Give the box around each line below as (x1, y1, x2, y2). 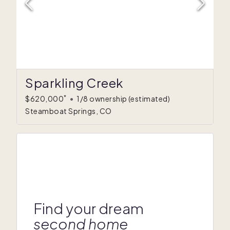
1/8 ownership (76, 94, 127, 104)
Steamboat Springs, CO (25, 106, 112, 116)
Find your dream (33, 199, 144, 217)
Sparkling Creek (25, 75, 123, 91)
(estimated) (128, 94, 170, 104)
